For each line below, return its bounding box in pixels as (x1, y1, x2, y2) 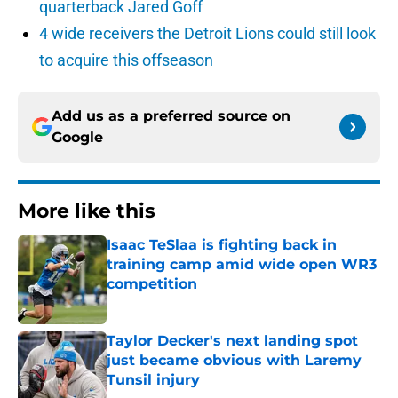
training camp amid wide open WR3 (107, 256, 377, 274)
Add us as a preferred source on (52, 107, 291, 125)
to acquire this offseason (39, 51, 213, 70)
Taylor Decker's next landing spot (107, 332, 358, 350)
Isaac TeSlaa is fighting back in (107, 236, 337, 254)
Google (52, 129, 103, 147)
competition (107, 275, 197, 293)
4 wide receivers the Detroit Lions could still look (39, 24, 376, 44)
